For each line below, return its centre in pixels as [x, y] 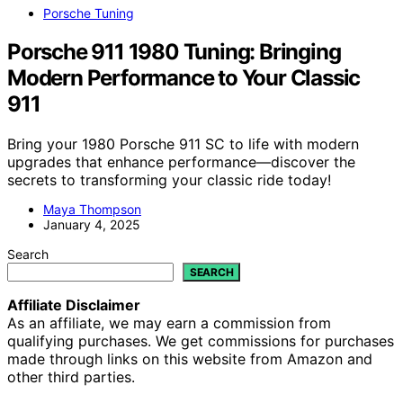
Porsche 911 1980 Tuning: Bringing [174, 52]
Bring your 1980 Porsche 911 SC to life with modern [183, 144]
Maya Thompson [92, 210]
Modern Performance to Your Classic [184, 78]
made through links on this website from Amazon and [190, 359]
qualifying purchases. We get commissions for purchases [201, 341]
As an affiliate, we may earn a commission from [169, 323]
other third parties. [71, 377]
